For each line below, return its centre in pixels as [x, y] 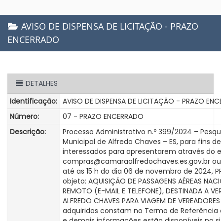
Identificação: [34, 101]
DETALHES [40, 83]
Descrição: [28, 132]
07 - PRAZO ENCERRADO [103, 116]
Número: [24, 116]
